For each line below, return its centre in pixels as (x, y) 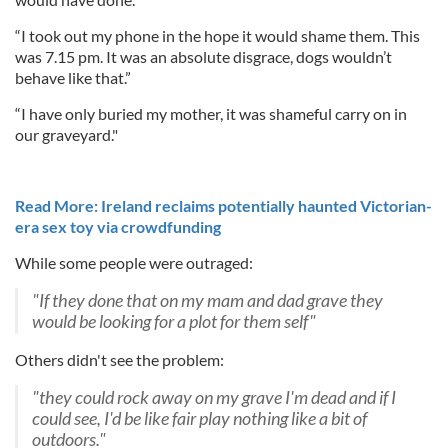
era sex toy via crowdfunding (118, 226)
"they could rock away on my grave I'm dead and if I (214, 397)
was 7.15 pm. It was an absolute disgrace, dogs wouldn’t (203, 56)
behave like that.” (73, 77)
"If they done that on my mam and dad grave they (207, 300)
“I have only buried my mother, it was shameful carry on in (211, 113)
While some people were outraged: (134, 262)
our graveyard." (66, 134)
